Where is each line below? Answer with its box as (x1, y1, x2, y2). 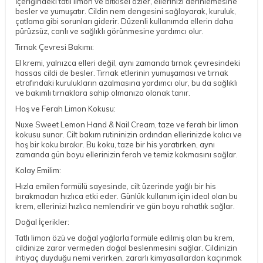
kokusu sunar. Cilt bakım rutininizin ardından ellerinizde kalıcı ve (15, 129, 242, 139)
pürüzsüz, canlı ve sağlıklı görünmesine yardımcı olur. (15, 26, 204, 36)
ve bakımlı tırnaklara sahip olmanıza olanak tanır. (15, 87, 190, 97)
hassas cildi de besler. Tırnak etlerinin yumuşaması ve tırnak (15, 68, 228, 77)
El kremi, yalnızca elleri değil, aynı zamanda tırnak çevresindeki (15, 58, 240, 68)
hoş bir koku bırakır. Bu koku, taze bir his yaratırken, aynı (15, 139, 215, 149)
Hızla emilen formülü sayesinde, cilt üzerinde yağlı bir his (15, 181, 216, 191)
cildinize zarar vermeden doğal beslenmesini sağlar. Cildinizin (15, 242, 237, 252)
